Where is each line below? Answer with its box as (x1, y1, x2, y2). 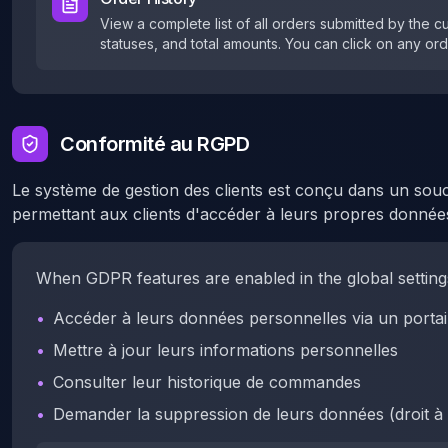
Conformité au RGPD (60, 132, 249, 156)
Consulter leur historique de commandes (53, 372, 361, 392)
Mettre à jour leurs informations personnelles (53, 340, 398, 360)
